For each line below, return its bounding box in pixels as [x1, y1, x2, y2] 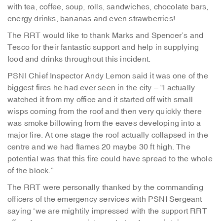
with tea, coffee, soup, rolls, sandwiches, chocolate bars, [7, 2, 209, 12]
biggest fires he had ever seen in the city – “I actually [7, 83, 195, 93]
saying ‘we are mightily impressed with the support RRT [7, 206, 207, 216]
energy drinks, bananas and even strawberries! [7, 14, 176, 24]
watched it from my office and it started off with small [7, 95, 193, 105]
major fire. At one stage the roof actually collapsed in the [7, 130, 208, 140]
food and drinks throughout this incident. [7, 54, 151, 64]
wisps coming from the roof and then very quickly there [7, 107, 202, 116]
